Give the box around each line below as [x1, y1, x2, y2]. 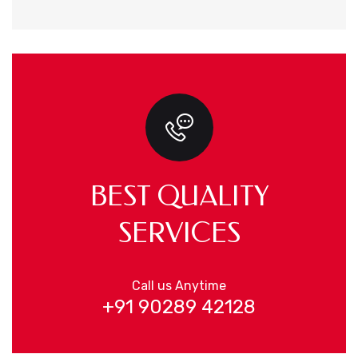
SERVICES [117, 217, 241, 249]
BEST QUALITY [89, 181, 268, 213]
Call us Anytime [132, 278, 226, 293]
